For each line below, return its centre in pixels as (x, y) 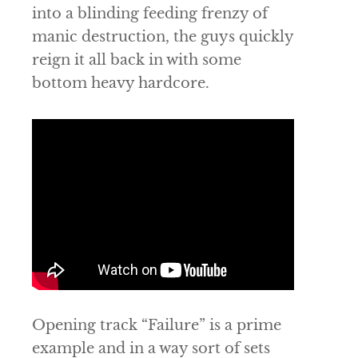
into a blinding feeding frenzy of (150, 13)
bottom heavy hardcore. (121, 83)
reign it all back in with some (137, 60)
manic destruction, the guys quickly (163, 36)
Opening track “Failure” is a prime (157, 326)
